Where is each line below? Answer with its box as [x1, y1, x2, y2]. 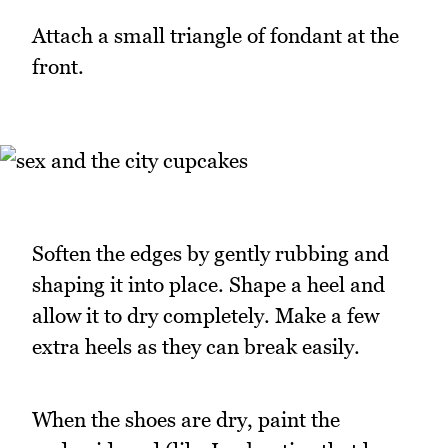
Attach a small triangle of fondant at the [32, 23, 399, 49]
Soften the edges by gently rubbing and [32, 241, 389, 266]
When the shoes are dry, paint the [32, 406, 340, 432]
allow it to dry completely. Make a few [32, 303, 379, 328]
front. [32, 54, 84, 80]
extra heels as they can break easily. [32, 334, 360, 359]
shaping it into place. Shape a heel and [32, 272, 385, 297]
